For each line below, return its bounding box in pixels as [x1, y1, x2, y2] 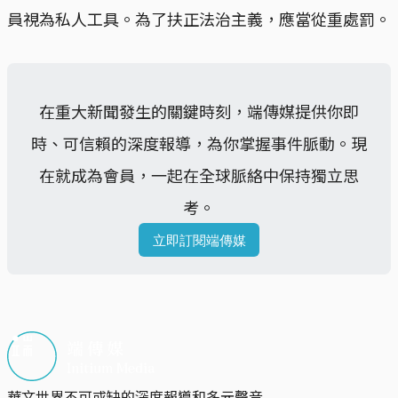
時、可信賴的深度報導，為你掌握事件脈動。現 [31, 131, 367, 155]
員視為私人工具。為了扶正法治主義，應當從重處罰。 [7, 7, 391, 31]
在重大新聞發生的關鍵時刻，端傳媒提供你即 [39, 99, 359, 123]
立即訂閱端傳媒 [152, 231, 246, 249]
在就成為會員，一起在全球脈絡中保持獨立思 [39, 163, 359, 187]
